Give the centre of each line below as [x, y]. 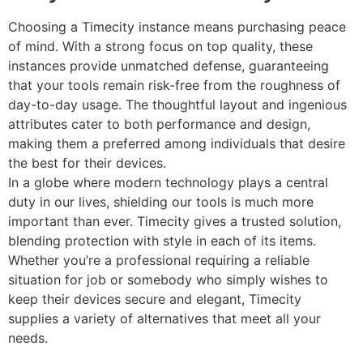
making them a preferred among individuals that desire [177, 143]
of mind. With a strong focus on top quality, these [160, 46]
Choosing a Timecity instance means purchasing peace [177, 26]
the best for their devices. [87, 162]
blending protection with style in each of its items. [162, 240]
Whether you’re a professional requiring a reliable [159, 260]
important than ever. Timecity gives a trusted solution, [175, 221]
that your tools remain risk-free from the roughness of [174, 85]
